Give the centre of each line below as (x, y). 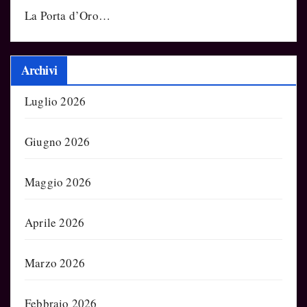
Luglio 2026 (56, 101)
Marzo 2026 (55, 262)
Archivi (39, 70)
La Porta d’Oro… (67, 15)
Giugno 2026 (58, 141)
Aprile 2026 (55, 222)
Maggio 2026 (58, 182)
